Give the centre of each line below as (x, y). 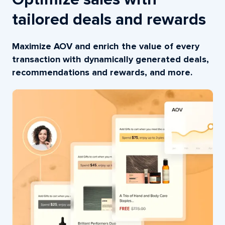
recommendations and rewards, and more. (102, 73)
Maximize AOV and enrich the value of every (106, 47)
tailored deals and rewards (109, 20)
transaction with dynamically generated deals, (110, 60)
